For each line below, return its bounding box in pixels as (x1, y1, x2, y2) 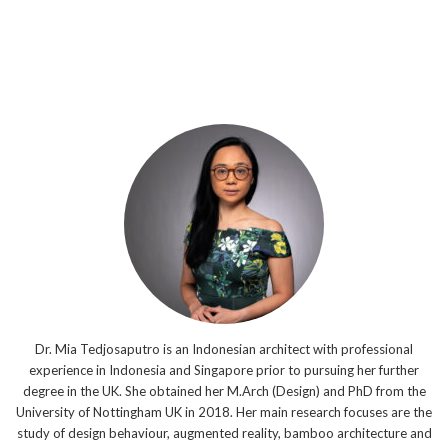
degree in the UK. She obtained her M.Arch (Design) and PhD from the (22, 383, 426, 400)
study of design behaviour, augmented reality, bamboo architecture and (16, 425, 432, 442)
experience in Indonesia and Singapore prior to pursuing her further (29, 362, 419, 379)
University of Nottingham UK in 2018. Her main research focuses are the (16, 404, 432, 421)
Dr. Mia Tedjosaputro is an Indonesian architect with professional (35, 341, 413, 358)
